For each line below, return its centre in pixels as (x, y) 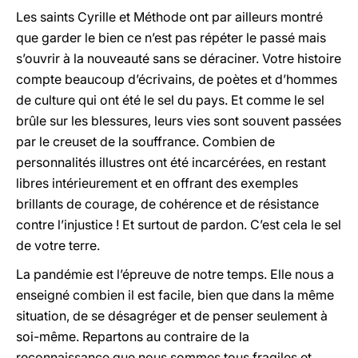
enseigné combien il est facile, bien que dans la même (175, 295)
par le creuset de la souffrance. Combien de (145, 141)
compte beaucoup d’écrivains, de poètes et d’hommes (177, 79)
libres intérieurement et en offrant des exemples (157, 183)
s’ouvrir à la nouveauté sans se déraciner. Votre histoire (179, 58)
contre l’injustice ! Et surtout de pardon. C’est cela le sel (179, 225)
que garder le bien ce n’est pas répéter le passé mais (171, 38)
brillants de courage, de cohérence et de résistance (167, 204)
